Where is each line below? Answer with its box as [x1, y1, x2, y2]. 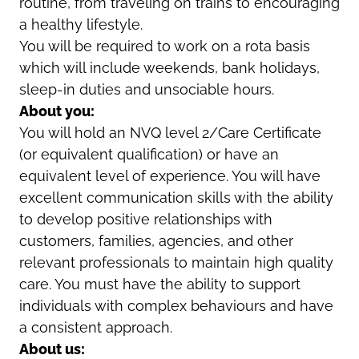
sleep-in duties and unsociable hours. [19, 80, 274, 98]
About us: [19, 340, 85, 357]
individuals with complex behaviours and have [19, 296, 333, 314]
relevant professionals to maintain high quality [19, 253, 333, 271]
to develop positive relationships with [19, 210, 272, 228]
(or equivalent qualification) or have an [19, 145, 279, 163]
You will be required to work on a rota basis [19, 37, 310, 54]
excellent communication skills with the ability [19, 188, 333, 206]
